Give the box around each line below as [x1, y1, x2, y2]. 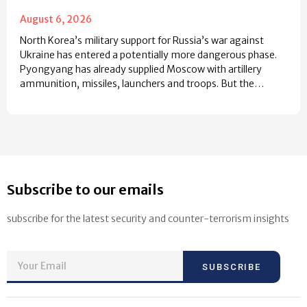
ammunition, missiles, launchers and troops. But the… [20, 77, 264, 90]
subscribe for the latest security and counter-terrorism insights [7, 212, 289, 225]
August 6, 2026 [20, 13, 92, 25]
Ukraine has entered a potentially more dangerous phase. [20, 49, 277, 61]
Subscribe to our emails [7, 181, 164, 198]
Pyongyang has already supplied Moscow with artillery [20, 63, 262, 75]
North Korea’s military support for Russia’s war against [20, 34, 264, 47]
